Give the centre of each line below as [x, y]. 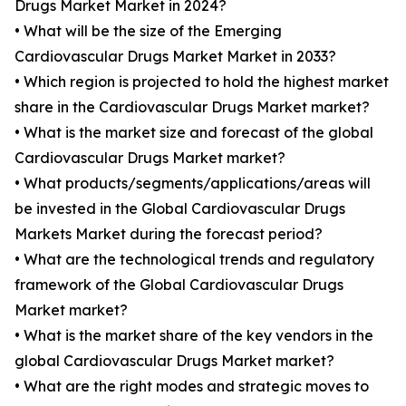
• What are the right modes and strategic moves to [192, 387]
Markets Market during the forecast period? [169, 234]
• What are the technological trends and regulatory [194, 260]
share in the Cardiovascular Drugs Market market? [192, 107]
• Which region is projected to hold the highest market [202, 82]
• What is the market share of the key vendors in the [194, 336]
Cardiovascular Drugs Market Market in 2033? [175, 57]
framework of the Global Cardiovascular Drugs [179, 285]
